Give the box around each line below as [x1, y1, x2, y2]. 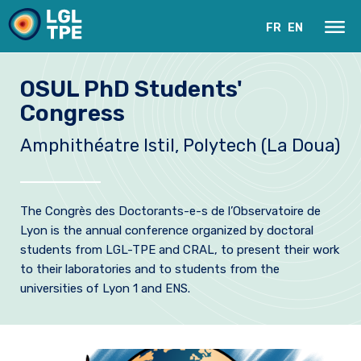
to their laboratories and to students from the [20, 262, 280, 276]
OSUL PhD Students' [20, 76, 243, 102]
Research [16, 271, 79, 286]
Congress [20, 100, 125, 127]
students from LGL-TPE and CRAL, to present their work [20, 243, 339, 257]
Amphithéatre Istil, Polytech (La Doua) [20, 135, 340, 156]
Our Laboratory [16, 236, 118, 251]
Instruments [16, 305, 98, 321]
